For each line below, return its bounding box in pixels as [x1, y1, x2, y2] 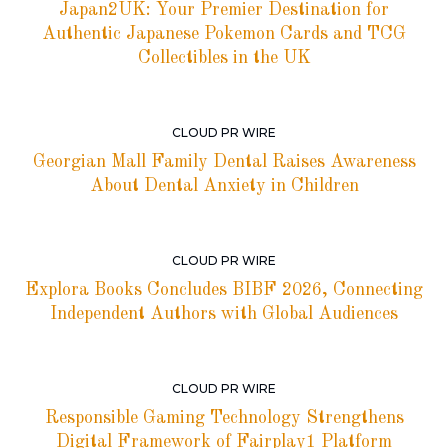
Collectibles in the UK [137, 48, 311, 67]
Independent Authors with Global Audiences [50, 304, 398, 323]
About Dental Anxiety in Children [89, 176, 359, 195]
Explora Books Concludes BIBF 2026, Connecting [25, 280, 423, 299]
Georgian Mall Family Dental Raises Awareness [32, 152, 416, 171]
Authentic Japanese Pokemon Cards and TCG [42, 24, 406, 43]
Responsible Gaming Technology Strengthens [44, 408, 404, 427]
